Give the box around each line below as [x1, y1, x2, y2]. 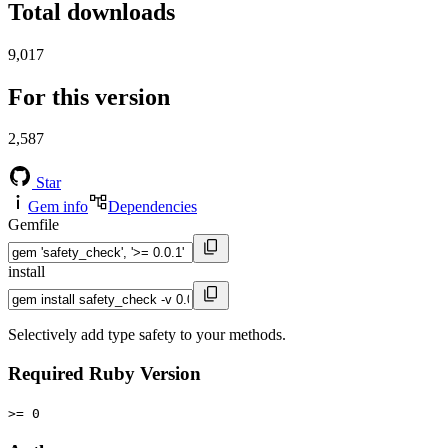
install [8, 263, 45, 281]
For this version [8, 83, 170, 110]
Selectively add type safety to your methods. [8, 326, 286, 344]
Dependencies [108, 198, 197, 216]
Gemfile [8, 216, 59, 234]
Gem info [28, 198, 88, 216]
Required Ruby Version [8, 363, 201, 385]
